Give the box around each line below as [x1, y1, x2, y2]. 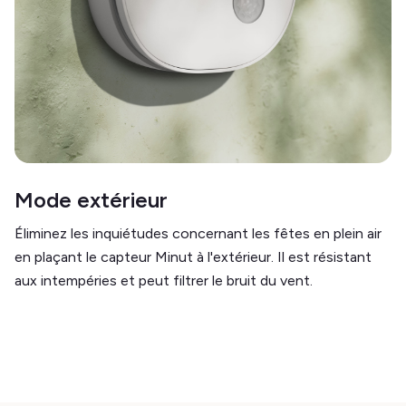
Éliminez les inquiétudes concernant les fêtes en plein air [14, 225, 382, 242]
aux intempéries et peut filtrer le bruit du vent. [14, 272, 313, 289]
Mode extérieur [14, 187, 168, 213]
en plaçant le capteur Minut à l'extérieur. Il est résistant [14, 248, 372, 266]
